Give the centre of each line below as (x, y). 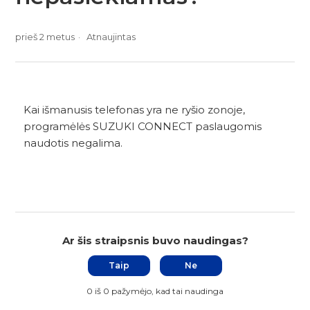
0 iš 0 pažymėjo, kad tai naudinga (155, 291)
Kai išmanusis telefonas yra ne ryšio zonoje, (135, 109)
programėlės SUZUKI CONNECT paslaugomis (143, 126)
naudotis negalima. (73, 143)
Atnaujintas (111, 36)
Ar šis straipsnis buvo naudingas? (155, 240)
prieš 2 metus (45, 36)
